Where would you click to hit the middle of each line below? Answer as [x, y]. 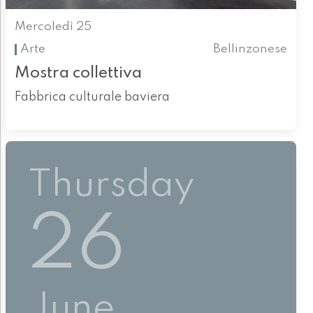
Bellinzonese [250, 50]
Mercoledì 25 [53, 27]
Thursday [111, 185]
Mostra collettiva [78, 73]
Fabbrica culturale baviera [92, 97]
